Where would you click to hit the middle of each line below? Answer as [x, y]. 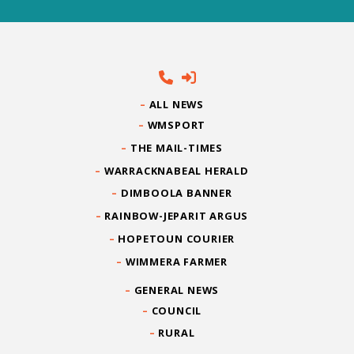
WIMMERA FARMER [176, 261]
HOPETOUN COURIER [177, 238]
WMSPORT [177, 124]
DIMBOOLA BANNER [176, 193]
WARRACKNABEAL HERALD [176, 170]
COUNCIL [177, 310]
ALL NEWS [177, 105]
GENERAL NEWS [177, 290]
